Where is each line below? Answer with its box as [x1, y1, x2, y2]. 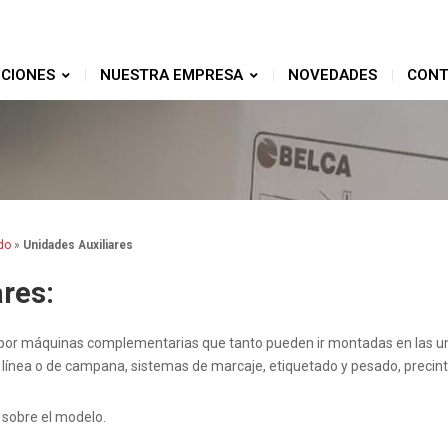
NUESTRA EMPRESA [100, 66, 243, 84]
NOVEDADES [288, 66, 377, 84]
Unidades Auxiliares [23, 238, 133, 252]
